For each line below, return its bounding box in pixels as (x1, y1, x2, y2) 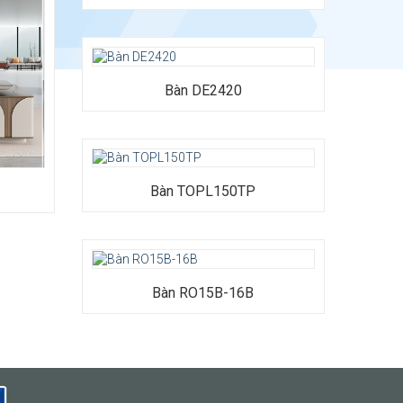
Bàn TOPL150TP (150, 183, 256, 201)
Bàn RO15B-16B (152, 284, 255, 302)
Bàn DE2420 (164, 81, 242, 99)
